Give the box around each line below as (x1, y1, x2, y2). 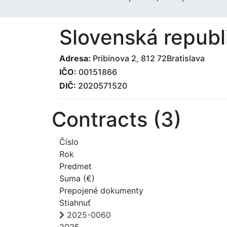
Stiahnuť (59, 197, 91, 208)
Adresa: (59, 53, 91, 63)
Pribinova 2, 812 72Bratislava (91, 53, 205, 63)
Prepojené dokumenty (59, 185, 143, 196)
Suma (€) (59, 173, 95, 183)
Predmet (59, 161, 92, 171)
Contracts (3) (52, 106, 181, 132)
